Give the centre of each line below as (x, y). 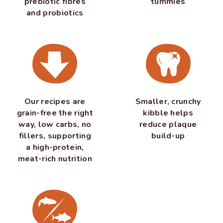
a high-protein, (55, 147)
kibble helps (168, 113)
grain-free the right (55, 113)
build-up (168, 136)
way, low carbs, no (55, 124)
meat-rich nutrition (55, 159)
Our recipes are (55, 101)
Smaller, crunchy (168, 101)
